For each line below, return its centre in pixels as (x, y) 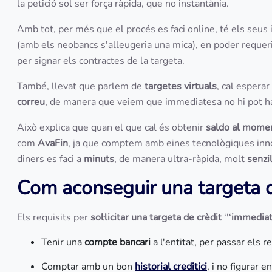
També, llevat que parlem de (81, 86)
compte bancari (117, 242)
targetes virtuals (181, 86)
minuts (99, 159)
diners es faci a (50, 159)
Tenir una (63, 242)
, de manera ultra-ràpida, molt (181, 159)
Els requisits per (53, 217)
